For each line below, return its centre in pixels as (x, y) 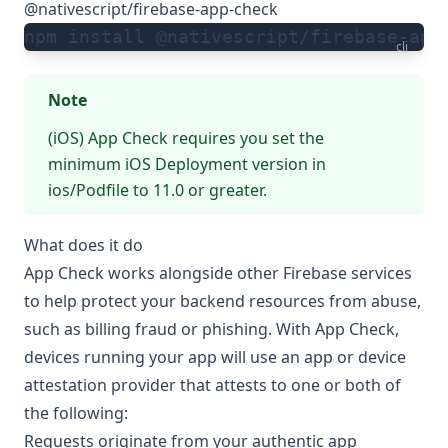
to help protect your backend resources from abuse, (222, 301)
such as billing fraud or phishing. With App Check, (211, 329)
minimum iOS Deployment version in (187, 164)
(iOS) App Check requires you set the (186, 138)
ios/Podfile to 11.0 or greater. (157, 190)
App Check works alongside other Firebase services (218, 273)
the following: (76, 413)
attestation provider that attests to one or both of (212, 385)
